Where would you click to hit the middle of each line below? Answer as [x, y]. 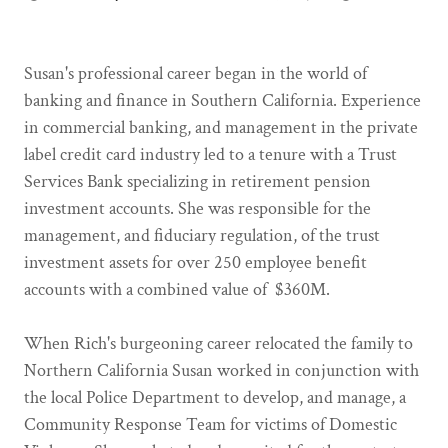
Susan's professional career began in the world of [195, 73]
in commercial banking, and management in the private [221, 127]
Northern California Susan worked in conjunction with [221, 370]
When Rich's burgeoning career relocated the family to [218, 343]
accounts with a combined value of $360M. [177, 289]
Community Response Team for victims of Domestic [210, 424]
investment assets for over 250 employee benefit [195, 262]
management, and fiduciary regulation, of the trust [202, 235]
